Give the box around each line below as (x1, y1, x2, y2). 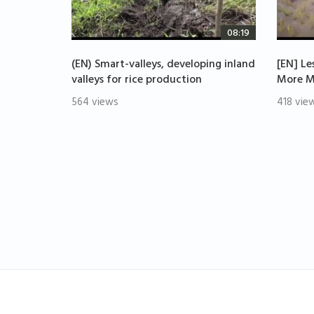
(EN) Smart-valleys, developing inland (71, 55, 255, 76)
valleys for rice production (71, 70, 202, 92)
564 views (71, 93, 118, 114)
